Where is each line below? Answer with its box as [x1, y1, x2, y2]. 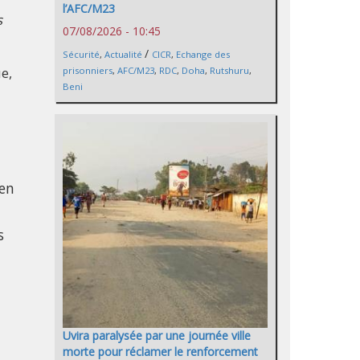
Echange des [176, 48, 230, 61]
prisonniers [63, 64, 112, 77]
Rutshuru [210, 64, 249, 77]
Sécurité [63, 48, 100, 61]
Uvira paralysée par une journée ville [63, 327, 251, 343]
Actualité [104, 48, 142, 61]
